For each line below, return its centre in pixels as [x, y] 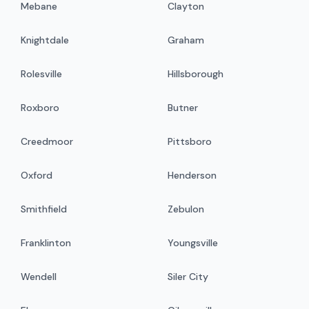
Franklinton [46, 243]
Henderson [192, 176]
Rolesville [42, 74]
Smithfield [44, 209]
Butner [183, 108]
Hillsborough [196, 74]
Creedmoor [47, 142]
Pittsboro [190, 142]
